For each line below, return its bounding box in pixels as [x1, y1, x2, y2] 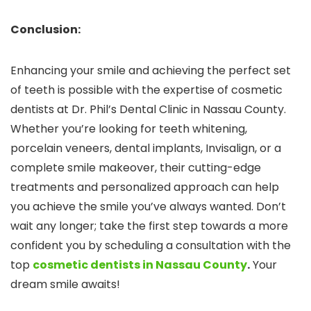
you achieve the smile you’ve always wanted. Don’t [10, 199, 286, 215]
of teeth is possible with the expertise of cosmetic [10, 82, 283, 99]
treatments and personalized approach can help [10, 179, 279, 196]
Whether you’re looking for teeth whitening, [10, 121, 247, 137]
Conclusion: [10, 22, 81, 38]
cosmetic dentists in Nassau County [33, 257, 247, 274]
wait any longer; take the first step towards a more [10, 218, 288, 235]
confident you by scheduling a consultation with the [10, 237, 291, 254]
